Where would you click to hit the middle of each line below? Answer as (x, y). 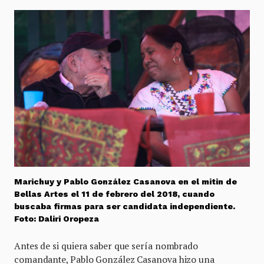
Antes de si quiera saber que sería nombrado (106, 246)
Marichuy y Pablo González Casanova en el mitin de (126, 182)
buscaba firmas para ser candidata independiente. (125, 207)
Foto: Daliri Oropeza (57, 219)
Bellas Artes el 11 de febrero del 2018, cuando (114, 194)
